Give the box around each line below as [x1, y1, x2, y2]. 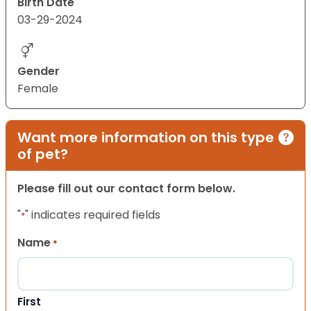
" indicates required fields [25, 207, 160, 224]
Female [17, 81, 58, 97]
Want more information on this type [17, 128, 274, 148]
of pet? [17, 144, 68, 165]
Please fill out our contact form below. [17, 180, 235, 197]
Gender [17, 63, 60, 80]
